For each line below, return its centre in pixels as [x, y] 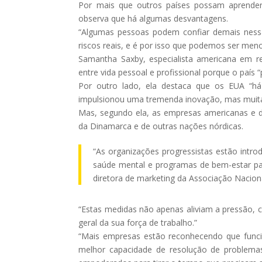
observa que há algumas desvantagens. [154, 18]
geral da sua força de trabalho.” [138, 222]
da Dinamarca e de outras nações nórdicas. [161, 126]
